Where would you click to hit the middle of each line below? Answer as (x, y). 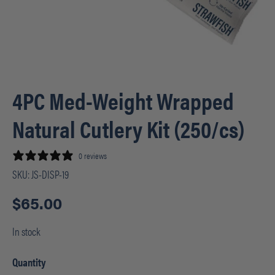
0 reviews (93, 155)
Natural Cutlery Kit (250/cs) (129, 128)
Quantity (29, 262)
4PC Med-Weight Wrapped (123, 100)
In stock (26, 231)
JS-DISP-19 (50, 174)
